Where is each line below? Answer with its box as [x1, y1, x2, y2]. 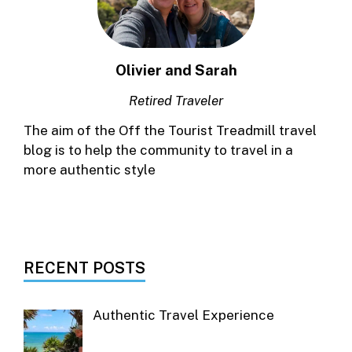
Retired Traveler [129, 92, 223, 108]
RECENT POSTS [24, 258, 145, 277]
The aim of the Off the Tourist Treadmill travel [24, 122, 317, 138]
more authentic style [24, 161, 156, 178]
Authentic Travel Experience [92, 306, 274, 323]
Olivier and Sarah [115, 61, 237, 79]
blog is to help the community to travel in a [24, 141, 293, 158]
